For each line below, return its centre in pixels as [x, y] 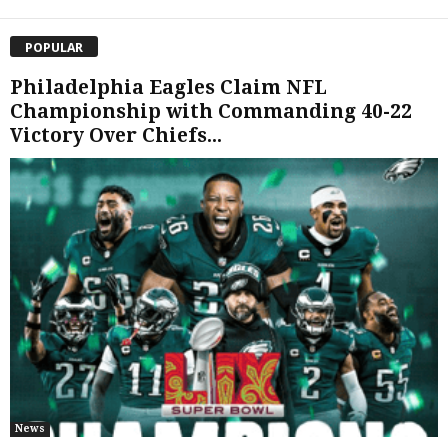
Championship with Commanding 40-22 [211, 111]
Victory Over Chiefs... [116, 135]
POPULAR [54, 47]
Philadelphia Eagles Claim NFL [168, 87]
